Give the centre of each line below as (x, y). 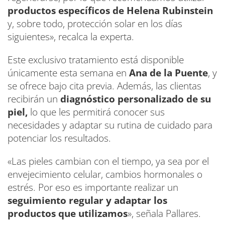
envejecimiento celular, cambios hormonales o (105, 175)
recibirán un (34, 99)
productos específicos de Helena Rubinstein (110, 11)
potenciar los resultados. (59, 138)
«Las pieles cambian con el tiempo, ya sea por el (108, 161)
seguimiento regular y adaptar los (87, 201)
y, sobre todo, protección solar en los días (95, 24)
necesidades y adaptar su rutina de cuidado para (110, 125)
